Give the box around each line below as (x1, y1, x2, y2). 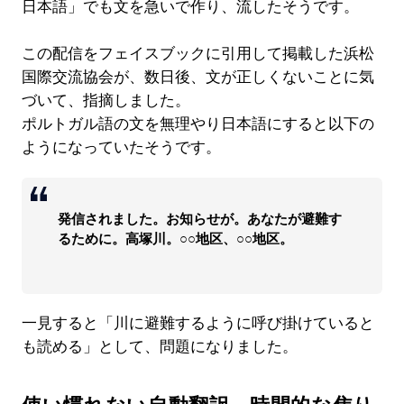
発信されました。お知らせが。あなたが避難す (57, 211, 342, 227)
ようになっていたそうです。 (21, 139, 221, 157)
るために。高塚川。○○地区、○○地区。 (57, 231, 293, 247)
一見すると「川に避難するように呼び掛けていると (21, 315, 374, 333)
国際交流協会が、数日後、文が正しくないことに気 (21, 69, 374, 87)
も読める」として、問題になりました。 (21, 338, 298, 356)
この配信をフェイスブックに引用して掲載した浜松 (21, 45, 374, 63)
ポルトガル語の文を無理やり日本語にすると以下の (21, 115, 374, 133)
